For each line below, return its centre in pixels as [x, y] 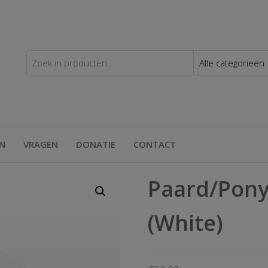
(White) [185, 223]
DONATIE [96, 144]
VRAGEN [41, 144]
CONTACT [155, 144]
